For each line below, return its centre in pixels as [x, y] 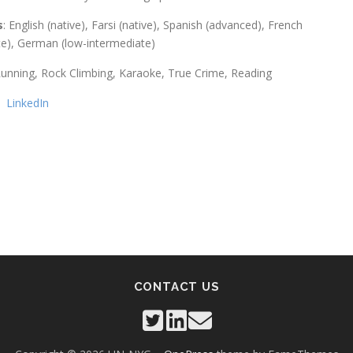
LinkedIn [28, 103]
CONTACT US [176, 287]
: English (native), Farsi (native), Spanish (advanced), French [153, 25]
